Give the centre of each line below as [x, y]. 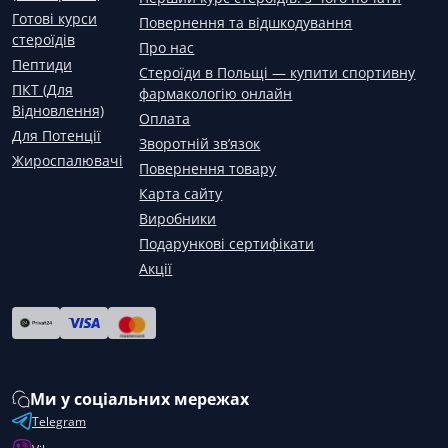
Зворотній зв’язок [200, 143]
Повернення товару [208, 168]
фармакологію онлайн [216, 93]
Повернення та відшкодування [246, 22]
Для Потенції [56, 135]
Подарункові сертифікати [227, 243]
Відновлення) [58, 110]
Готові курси [54, 18]
